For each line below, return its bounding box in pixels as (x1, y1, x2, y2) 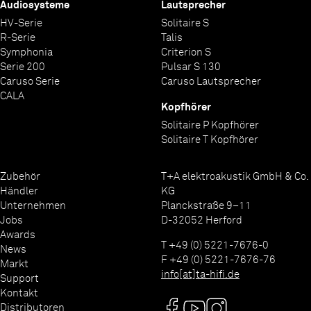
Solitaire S (160, 18, 209, 29)
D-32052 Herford (160, 215, 242, 226)
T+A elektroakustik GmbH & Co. (160, 171, 308, 182)
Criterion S (160, 47, 211, 58)
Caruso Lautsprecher (160, 76, 261, 87)
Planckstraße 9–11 (160, 200, 251, 211)
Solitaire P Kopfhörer (160, 119, 259, 131)
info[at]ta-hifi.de (160, 269, 239, 280)
